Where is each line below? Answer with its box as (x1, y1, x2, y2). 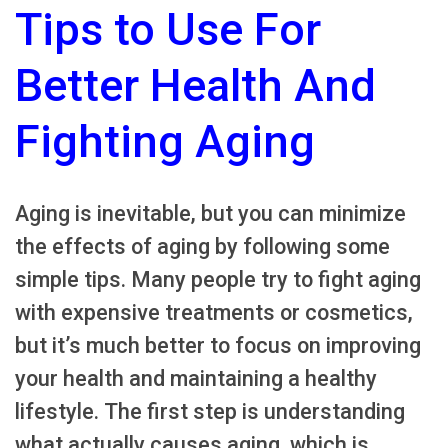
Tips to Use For (15, 2, 321, 56)
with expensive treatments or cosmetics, (15, 299, 413, 325)
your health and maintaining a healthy (15, 365, 377, 391)
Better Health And (15, 58, 376, 112)
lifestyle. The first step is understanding (15, 398, 405, 424)
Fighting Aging (15, 114, 315, 168)
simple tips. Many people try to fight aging (15, 266, 421, 292)
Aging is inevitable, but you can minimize (15, 200, 406, 226)
